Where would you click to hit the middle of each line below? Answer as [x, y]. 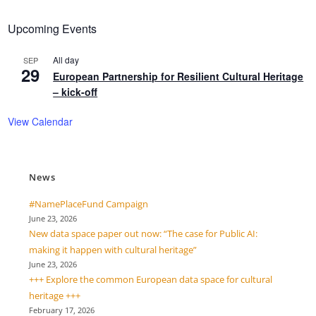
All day [66, 59]
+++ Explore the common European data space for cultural [151, 279]
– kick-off [75, 91]
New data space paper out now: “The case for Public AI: [144, 233]
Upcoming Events [53, 28]
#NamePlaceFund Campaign [89, 203]
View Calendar [41, 121]
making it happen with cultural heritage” [113, 249]
